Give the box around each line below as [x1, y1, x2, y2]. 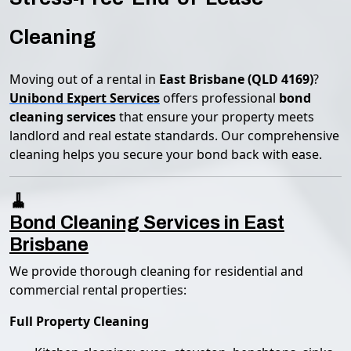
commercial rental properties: [9, 281, 186, 299]
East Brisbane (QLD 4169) [159, 71, 313, 88]
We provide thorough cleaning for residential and [9, 262, 303, 280]
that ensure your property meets [116, 108, 314, 125]
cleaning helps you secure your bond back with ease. [9, 146, 322, 163]
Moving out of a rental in [9, 71, 159, 88]
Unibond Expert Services [9, 89, 160, 107]
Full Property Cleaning [9, 313, 149, 330]
